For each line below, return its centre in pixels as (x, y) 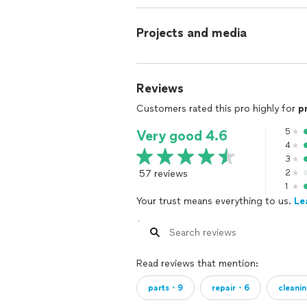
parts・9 (165, 288)
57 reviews (163, 174)
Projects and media (192, 33)
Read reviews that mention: (197, 263)
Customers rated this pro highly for (217, 109)
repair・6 (231, 288)
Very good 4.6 (182, 136)
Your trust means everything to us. (215, 201)
